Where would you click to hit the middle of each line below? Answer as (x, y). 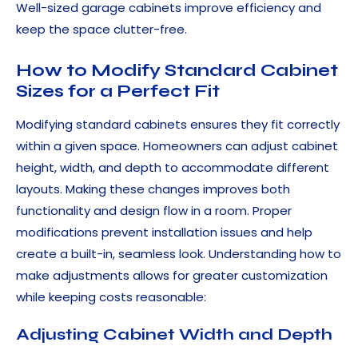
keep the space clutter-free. (101, 30)
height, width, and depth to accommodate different (173, 168)
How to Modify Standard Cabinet (177, 71)
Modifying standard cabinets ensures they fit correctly (178, 125)
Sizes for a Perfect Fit (118, 91)
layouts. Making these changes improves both (153, 189)
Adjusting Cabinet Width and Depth (174, 335)
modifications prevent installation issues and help (164, 233)
